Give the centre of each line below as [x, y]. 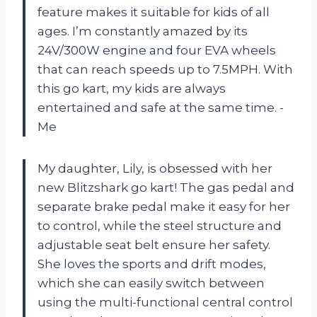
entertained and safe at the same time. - [161, 107]
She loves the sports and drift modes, [152, 264]
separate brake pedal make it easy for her [164, 206]
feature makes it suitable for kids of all [154, 12]
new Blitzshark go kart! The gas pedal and [166, 187]
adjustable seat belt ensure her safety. [154, 244]
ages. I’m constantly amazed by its [143, 31]
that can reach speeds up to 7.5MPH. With [165, 69]
